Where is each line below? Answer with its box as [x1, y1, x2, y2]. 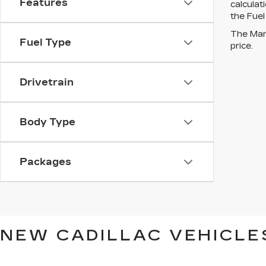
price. [230, 40, 253, 51]
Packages [20, 156, 71, 167]
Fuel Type [20, 37, 71, 48]
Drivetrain [20, 77, 74, 88]
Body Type [20, 116, 75, 128]
